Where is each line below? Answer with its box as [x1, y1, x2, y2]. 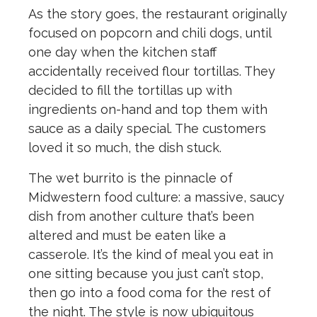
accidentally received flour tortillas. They [28, 64, 275, 79]
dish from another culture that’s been [28, 209, 254, 224]
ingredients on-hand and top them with [28, 102, 267, 117]
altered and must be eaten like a [28, 228, 226, 243]
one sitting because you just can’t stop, [28, 266, 263, 282]
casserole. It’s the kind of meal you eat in [28, 247, 273, 263]
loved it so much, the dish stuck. [28, 140, 225, 156]
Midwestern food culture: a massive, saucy [28, 190, 284, 205]
